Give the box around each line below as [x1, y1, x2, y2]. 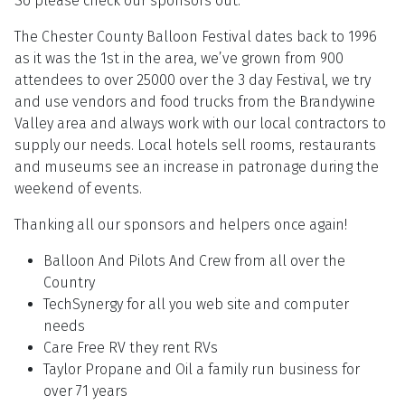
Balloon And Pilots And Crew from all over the [43, 252, 345, 270]
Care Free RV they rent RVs [43, 339, 218, 357]
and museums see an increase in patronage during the [14, 158, 379, 176]
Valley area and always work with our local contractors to [14, 115, 386, 133]
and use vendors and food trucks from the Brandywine [14, 93, 375, 111]
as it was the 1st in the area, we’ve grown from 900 [14, 50, 344, 68]
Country [43, 274, 95, 292]
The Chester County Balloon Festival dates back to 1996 [14, 28, 377, 46]
